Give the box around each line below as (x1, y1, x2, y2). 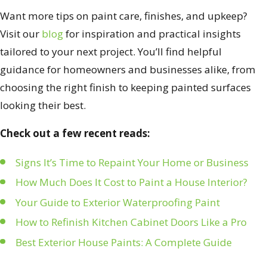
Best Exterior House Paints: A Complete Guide (15, 235, 232, 249)
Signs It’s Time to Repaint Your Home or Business (15, 155, 249, 169)
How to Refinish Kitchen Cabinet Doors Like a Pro (15, 215, 247, 229)
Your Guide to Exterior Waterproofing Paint (15, 195, 220, 209)
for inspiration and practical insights (66, 26, 241, 41)
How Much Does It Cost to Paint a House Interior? (15, 175, 247, 190)
